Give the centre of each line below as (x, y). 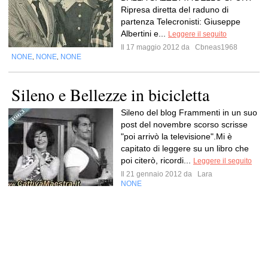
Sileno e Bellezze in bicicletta (110, 95)
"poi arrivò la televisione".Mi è (176, 136)
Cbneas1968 (215, 47)
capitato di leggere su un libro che (185, 148)
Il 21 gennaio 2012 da (158, 174)
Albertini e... (144, 33)
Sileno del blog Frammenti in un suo (189, 112)
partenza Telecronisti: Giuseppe (181, 22)
